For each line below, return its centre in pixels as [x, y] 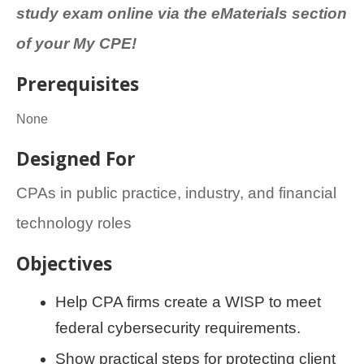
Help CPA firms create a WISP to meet [188, 302]
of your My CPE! [76, 44]
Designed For [76, 159]
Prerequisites [78, 84]
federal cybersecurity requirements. [178, 328]
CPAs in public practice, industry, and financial [176, 193]
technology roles [74, 223]
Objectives [64, 264]
